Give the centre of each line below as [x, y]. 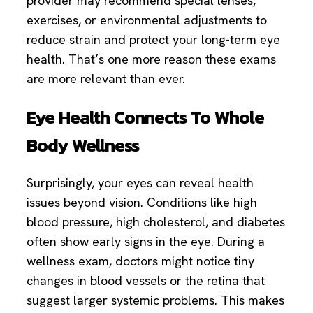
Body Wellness [83, 145]
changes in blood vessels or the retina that [146, 281]
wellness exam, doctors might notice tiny [140, 261]
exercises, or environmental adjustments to [147, 20]
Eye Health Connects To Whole [145, 117]
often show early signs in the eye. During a [146, 242]
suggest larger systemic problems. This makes [155, 300]
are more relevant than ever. [106, 78]
